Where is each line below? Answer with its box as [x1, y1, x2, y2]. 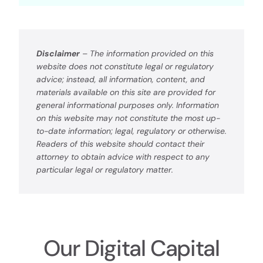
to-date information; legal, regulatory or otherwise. [36, 126, 227, 136]
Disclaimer [36, 48, 80, 59]
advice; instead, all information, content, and [36, 74, 205, 85]
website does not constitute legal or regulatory [36, 61, 214, 72]
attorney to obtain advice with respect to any [36, 151, 210, 162]
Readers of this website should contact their [36, 139, 204, 149]
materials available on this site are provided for [36, 87, 215, 97]
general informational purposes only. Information [36, 100, 219, 110]
